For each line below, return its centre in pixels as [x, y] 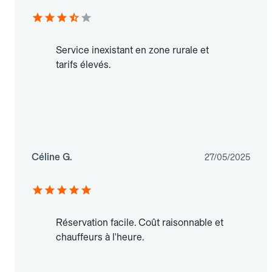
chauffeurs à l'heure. [100, 237]
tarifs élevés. [83, 65]
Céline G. [52, 157]
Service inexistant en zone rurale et [132, 50]
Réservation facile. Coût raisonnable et [140, 223]
